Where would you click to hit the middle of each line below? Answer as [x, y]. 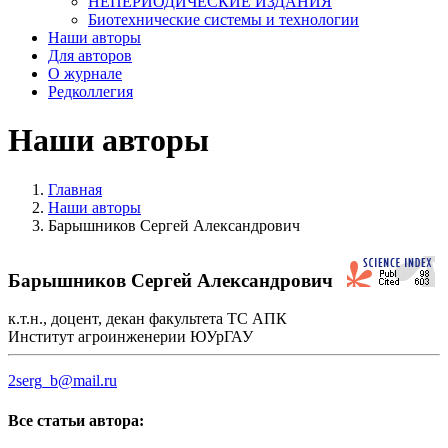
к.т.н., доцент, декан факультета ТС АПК [147, 319]
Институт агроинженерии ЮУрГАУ [130, 337]
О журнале [85, 73]
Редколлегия [90, 91]
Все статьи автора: [76, 420]
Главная [75, 189]
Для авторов [90, 55]
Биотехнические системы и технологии [223, 19]
